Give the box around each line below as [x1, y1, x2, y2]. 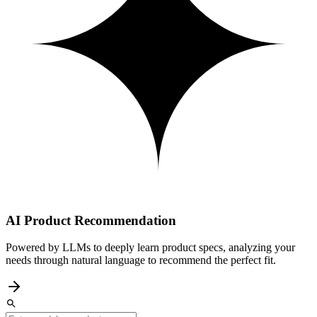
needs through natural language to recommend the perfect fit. [6, 254, 276, 267]
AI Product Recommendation [6, 212, 176, 228]
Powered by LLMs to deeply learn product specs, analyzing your [6, 241, 295, 254]
